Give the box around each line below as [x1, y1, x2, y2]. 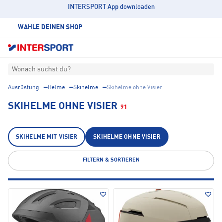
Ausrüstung [8, 85, 39, 91]
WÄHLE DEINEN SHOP [18, 24, 82, 31]
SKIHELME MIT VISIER [16, 134, 78, 141]
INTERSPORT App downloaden [67, 4, 155, 10]
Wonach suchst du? [12, 66, 71, 73]
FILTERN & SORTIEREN [82, 158, 140, 164]
